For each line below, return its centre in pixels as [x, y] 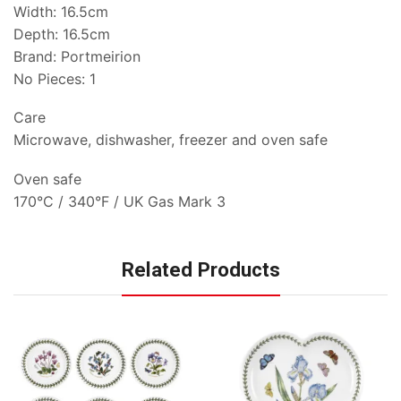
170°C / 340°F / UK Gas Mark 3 [119, 201]
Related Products [200, 269]
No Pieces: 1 [55, 78]
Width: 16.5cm [61, 11]
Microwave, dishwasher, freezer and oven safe [171, 140]
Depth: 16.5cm [62, 34]
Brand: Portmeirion [77, 56]
